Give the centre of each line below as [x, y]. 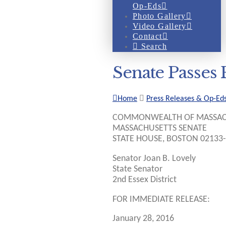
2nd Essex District [145, 180]
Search [153, 46]
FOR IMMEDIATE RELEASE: [161, 199]
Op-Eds [147, 6]
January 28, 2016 [143, 219]
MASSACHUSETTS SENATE [160, 129]
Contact [148, 36]
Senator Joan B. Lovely [154, 159]
